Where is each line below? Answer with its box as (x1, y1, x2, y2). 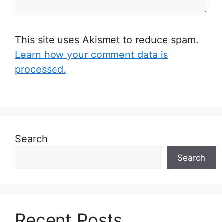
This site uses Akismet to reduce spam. (15, 33, 199, 46)
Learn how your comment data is (15, 48, 168, 60)
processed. (15, 63, 66, 75)
